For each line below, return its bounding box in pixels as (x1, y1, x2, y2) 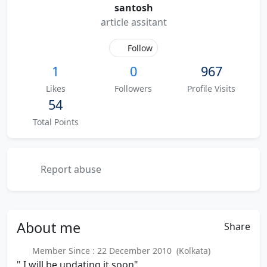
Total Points (32, 116, 79, 128)
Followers (114, 83, 153, 94)
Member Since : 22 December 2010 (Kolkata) (27, 245, 210, 256)
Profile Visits (187, 83, 236, 94)
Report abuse (38, 163, 101, 176)
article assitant (100, 15, 167, 29)
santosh (114, 1, 153, 14)
